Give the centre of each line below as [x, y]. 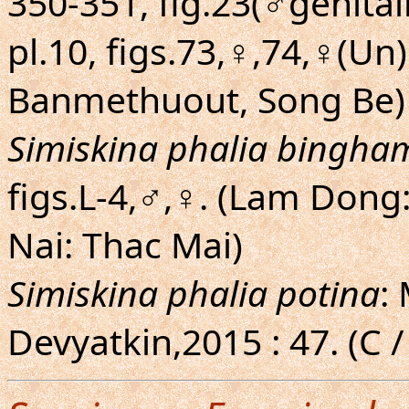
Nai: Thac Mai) [125, 244]
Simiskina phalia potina [194, 293]
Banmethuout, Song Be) [206, 99]
